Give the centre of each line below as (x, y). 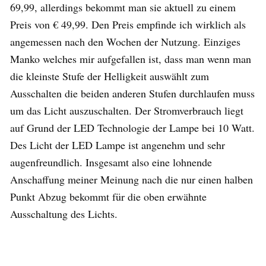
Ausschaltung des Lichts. (64, 213)
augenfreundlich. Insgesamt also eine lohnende (111, 162)
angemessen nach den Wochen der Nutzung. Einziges (125, 41)
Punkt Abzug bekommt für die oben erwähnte (108, 196)
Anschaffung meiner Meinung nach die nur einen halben (132, 179)
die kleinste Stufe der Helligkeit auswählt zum (110, 76)
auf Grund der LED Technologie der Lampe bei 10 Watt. (132, 127)
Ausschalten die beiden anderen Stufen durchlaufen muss (132, 93)
